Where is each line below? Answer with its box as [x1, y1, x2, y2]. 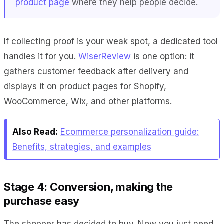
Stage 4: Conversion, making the [4, 180, 173, 193]
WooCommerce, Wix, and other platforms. [4, 96, 172, 106]
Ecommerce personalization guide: [60, 126, 199, 137]
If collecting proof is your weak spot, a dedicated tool [4, 36, 218, 46]
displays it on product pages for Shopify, [4, 81, 166, 91]
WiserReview [78, 51, 131, 61]
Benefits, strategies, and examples [12, 141, 151, 152]
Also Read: [12, 126, 58, 137]
